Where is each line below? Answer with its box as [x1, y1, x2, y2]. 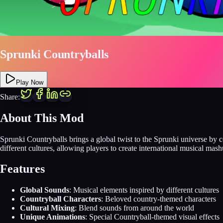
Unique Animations [20, 213, 85, 222]
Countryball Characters [20, 195, 101, 204]
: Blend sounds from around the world [75, 204, 194, 213]
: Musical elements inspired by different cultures [69, 186, 219, 195]
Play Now [16, 78, 43, 86]
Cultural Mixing [20, 204, 75, 213]
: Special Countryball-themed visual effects [85, 213, 220, 222]
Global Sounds [20, 186, 69, 195]
